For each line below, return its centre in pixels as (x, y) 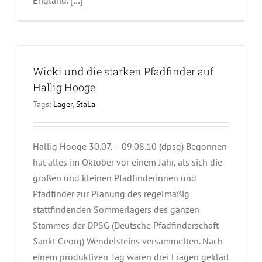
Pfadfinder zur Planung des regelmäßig (111, 193)
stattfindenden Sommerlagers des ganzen (116, 209)
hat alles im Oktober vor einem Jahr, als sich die (127, 162)
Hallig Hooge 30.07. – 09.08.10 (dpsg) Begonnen (130, 146)
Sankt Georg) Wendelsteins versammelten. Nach (128, 241)
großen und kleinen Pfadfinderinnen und (115, 177)
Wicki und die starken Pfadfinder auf (123, 71)
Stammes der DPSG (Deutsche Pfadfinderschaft (126, 225)
